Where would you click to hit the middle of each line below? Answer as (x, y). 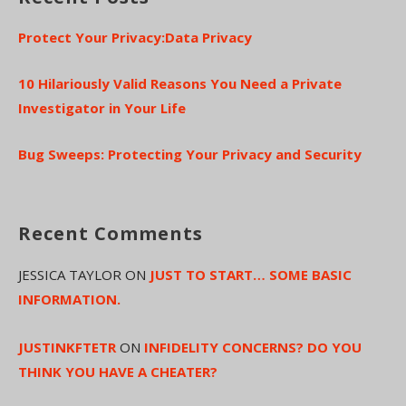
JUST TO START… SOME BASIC (251, 275)
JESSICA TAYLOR (70, 275)
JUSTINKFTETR (67, 348)
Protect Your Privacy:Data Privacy (135, 38)
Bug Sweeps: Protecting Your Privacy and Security (190, 155)
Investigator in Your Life (102, 108)
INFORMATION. (69, 300)
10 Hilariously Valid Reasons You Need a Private (180, 84)
